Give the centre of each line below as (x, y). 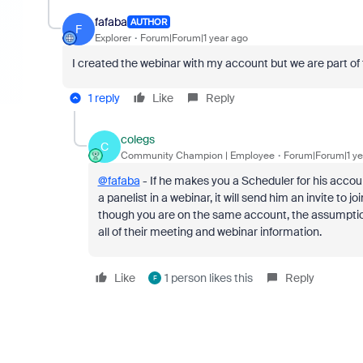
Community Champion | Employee (197, 155)
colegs (137, 139)
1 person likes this (208, 278)
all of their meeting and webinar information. (209, 232)
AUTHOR (148, 22)
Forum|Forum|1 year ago (194, 38)
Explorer (113, 38)
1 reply (104, 98)
